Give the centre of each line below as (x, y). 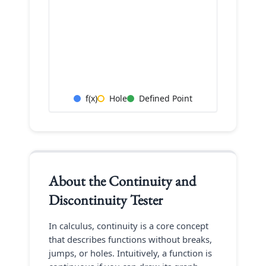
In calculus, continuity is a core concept (129, 226)
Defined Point (166, 98)
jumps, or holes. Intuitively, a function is (130, 253)
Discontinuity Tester (106, 200)
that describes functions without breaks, (130, 239)
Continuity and (152, 181)
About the (79, 181)
